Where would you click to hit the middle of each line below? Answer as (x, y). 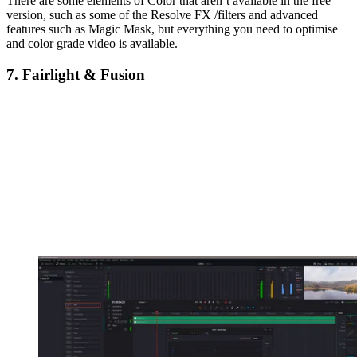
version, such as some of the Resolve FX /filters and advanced (162, 14)
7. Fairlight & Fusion (76, 74)
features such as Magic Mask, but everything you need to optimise (172, 29)
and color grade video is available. (92, 43)
